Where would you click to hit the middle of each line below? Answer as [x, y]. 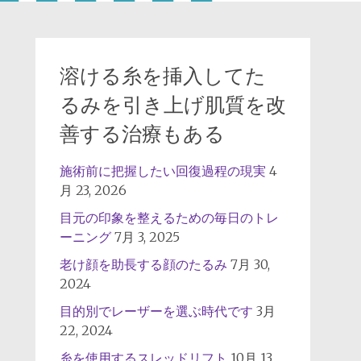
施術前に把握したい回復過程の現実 [162, 171]
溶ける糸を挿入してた [162, 76]
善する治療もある [142, 134]
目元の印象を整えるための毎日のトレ [169, 218]
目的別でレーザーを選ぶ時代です [156, 311]
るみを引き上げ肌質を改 [172, 105]
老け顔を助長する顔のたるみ [143, 264]
